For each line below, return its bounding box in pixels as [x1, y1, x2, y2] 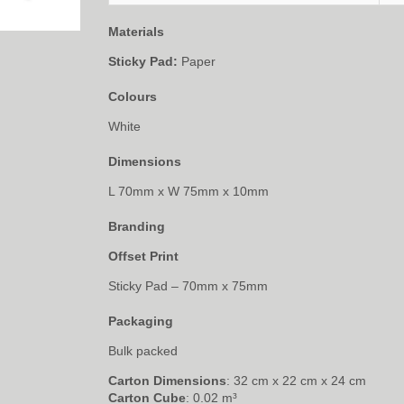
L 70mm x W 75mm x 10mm [108, 183, 269, 198]
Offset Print [108, 248, 179, 263]
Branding [108, 218, 165, 234]
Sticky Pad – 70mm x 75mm [108, 278, 268, 293]
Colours [108, 88, 157, 104]
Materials [108, 23, 164, 39]
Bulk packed [108, 343, 178, 358]
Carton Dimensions [108, 372, 226, 388]
